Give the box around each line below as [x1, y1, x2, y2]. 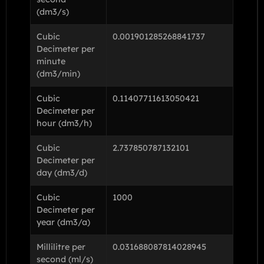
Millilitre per [37, 241, 85, 252]
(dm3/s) [37, 6, 69, 17]
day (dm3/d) [37, 167, 87, 178]
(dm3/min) [37, 68, 80, 79]
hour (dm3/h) [37, 117, 92, 128]
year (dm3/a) [37, 216, 90, 227]
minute [37, 55, 65, 67]
